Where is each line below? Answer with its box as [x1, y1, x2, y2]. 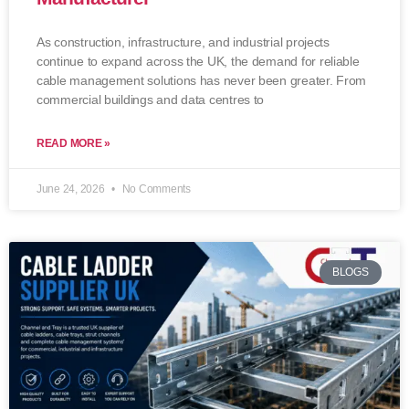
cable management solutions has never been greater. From [37, 73, 367, 89]
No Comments [119, 183, 191, 196]
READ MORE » [37, 137, 111, 151]
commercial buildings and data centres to [37, 92, 265, 108]
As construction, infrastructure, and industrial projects [37, 35, 330, 50]
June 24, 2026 [37, 183, 108, 196]
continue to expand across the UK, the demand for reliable [37, 54, 360, 69]
